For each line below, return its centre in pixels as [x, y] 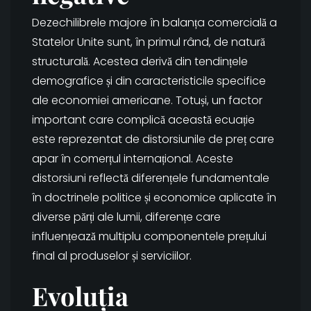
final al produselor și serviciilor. [112, 256]
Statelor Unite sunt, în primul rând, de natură [149, 42]
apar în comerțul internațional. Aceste [133, 159]
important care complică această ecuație [143, 120]
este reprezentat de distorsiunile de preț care [153, 140]
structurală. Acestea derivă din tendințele [140, 62]
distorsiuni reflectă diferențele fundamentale [151, 178]
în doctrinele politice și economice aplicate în [154, 198]
